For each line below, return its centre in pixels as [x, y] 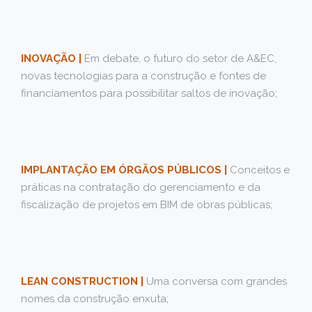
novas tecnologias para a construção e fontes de [143, 76]
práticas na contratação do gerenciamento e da [141, 188]
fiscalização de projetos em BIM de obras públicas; [147, 205]
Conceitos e [258, 170]
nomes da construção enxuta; [95, 299]
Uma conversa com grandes [215, 282]
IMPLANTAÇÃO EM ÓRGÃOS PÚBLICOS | [124, 170]
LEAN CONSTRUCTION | [82, 282]
